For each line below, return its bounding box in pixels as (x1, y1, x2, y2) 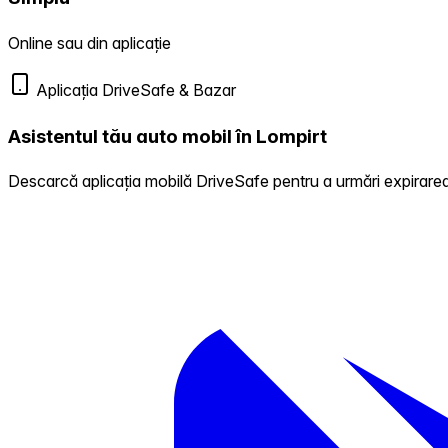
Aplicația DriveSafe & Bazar (32, 80, 236, 100)
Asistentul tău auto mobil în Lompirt (8, 124, 327, 148)
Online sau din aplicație (8, 33, 171, 53)
